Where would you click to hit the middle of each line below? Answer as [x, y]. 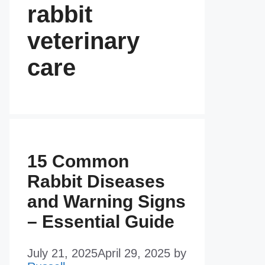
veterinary [83, 41]
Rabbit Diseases [96, 182]
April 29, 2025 [134, 253]
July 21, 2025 [62, 253]
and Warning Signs [106, 202]
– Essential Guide [101, 222]
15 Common [78, 161]
